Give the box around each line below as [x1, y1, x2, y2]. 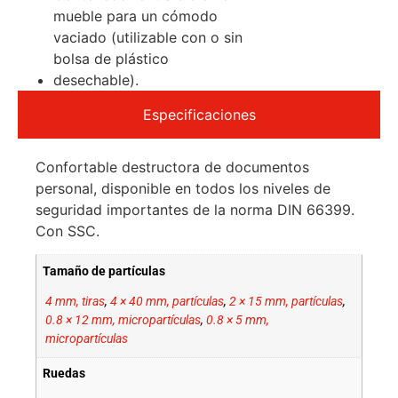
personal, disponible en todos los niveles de [36, 179, 330, 197]
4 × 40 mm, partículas [110, 294, 224, 310]
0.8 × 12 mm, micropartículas [45, 313, 201, 329]
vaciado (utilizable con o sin [53, 28, 243, 46]
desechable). [53, 71, 139, 89]
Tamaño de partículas [43, 263, 166, 279]
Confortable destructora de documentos [36, 158, 309, 176]
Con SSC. [36, 222, 99, 240]
